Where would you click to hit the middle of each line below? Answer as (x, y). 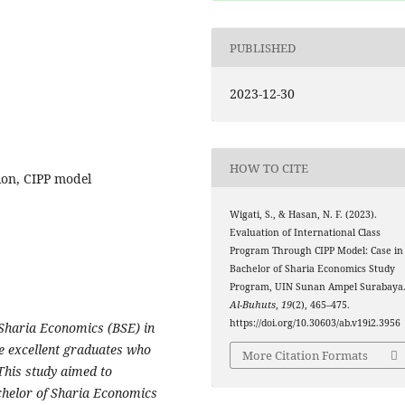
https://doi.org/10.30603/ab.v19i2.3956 (316, 323)
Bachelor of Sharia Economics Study (313, 269)
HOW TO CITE (269, 168)
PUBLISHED (263, 47)
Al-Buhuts (253, 305)
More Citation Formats (306, 355)
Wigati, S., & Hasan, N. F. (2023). (304, 215)
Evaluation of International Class (306, 233)
